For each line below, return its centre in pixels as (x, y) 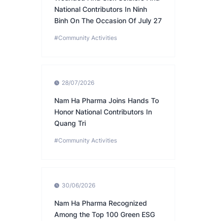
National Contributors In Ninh (101, 9)
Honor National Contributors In (103, 112)
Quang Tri (70, 123)
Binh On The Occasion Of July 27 (108, 21)
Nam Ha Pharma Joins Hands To (107, 101)
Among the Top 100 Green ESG (105, 215)
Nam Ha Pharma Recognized (101, 203)
